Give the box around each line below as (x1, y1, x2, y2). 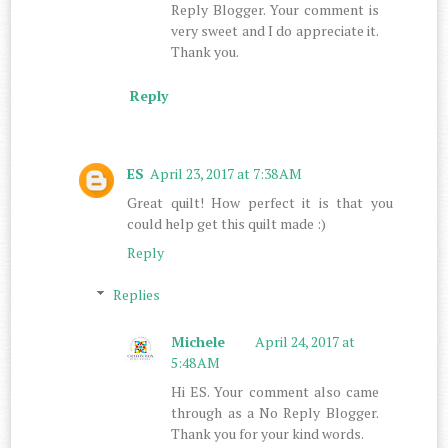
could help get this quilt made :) (127, 213, 327, 233)
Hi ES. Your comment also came (171, 382, 379, 402)
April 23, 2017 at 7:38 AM (150, 163, 303, 183)
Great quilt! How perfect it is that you (127, 192, 393, 212)
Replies (112, 284, 160, 304)
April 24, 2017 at (255, 332, 356, 352)
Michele (171, 332, 226, 352)
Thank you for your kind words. (171, 424, 365, 444)
